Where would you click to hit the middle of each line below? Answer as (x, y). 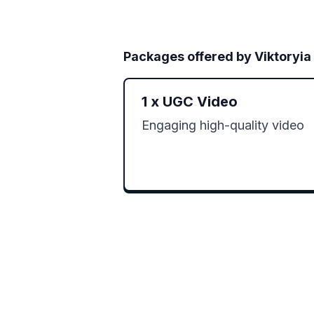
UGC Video (200, 102)
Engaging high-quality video (223, 125)
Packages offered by (189, 57)
